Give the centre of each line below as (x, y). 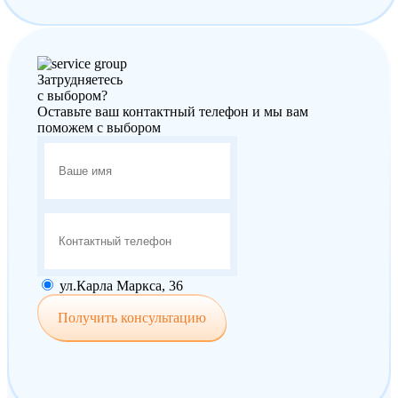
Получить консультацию (131, 317)
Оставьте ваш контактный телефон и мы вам (173, 111)
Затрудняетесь (80, 79)
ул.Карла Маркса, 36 (119, 285)
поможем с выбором (99, 127)
